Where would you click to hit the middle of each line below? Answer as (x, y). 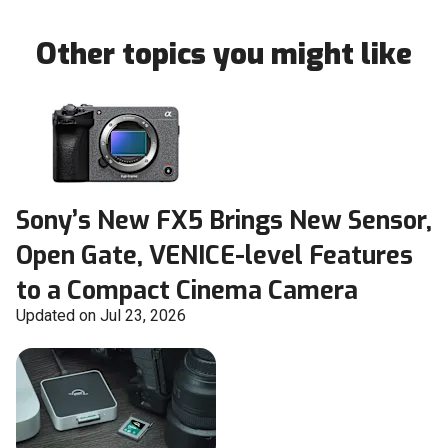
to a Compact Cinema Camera (187, 291)
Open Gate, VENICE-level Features (214, 256)
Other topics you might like (224, 54)
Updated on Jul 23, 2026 (101, 316)
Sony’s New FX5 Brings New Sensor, (224, 221)
